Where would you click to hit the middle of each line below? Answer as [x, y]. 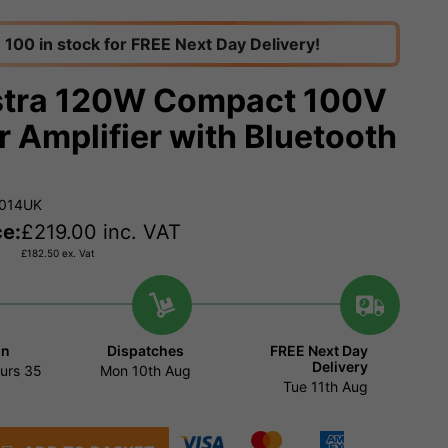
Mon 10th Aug [146, 371]
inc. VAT [139, 232]
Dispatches [146, 351]
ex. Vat [77, 253]
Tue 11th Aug [325, 387]
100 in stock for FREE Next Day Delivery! [162, 44]
